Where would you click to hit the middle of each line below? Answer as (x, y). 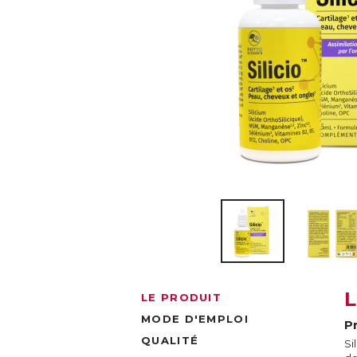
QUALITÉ (170, 340)
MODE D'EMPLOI (195, 319)
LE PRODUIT (181, 297)
